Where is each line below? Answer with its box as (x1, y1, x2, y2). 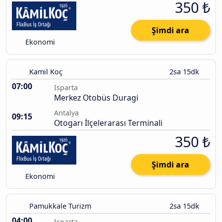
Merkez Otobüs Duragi (54, 92, 138, 104)
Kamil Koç (29, 67, 62, 77)
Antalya (54, 108, 79, 118)
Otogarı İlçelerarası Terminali (54, 117, 163, 129)
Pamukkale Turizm (29, 201, 91, 211)
